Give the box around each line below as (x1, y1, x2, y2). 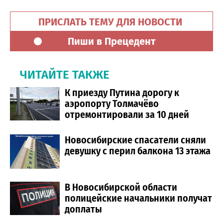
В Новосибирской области (65, 181, 177, 194)
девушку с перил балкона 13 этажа (65, 145, 211, 157)
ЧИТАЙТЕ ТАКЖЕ (20, 68, 110, 82)
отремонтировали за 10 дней (65, 109, 189, 121)
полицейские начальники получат (65, 192, 212, 205)
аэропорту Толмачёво (65, 98, 159, 110)
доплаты (65, 203, 102, 216)
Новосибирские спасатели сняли (65, 134, 206, 146)
